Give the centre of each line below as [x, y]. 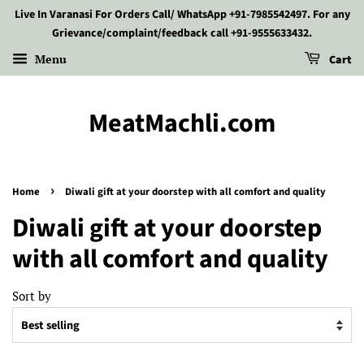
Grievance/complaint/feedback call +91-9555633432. [182, 33]
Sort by [32, 296]
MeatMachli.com [182, 123]
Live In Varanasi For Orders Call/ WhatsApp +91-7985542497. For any [182, 15]
